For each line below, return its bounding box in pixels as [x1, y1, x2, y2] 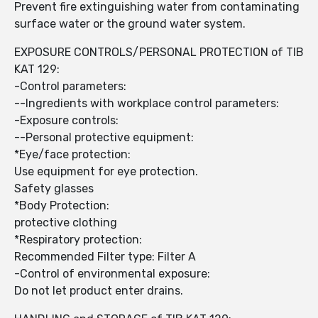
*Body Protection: [14, 199, 109, 213]
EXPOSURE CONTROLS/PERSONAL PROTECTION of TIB [14, 45, 304, 60]
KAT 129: [14, 62, 60, 77]
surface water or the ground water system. [14, 17, 246, 31]
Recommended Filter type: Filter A [14, 250, 199, 264]
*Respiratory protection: [14, 233, 142, 247]
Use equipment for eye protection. [14, 165, 201, 179]
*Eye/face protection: [14, 148, 131, 162]
